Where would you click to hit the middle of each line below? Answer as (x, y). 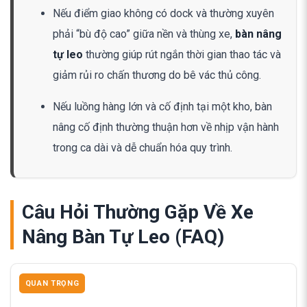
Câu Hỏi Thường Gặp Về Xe (138, 212)
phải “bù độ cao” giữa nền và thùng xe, (144, 34)
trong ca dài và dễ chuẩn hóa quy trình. (142, 147)
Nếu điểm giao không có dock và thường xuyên (163, 13)
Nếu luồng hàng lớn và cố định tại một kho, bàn (162, 106)
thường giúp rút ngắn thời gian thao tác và (182, 54)
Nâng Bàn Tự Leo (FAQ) (123, 236)
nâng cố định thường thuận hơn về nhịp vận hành (165, 127)
